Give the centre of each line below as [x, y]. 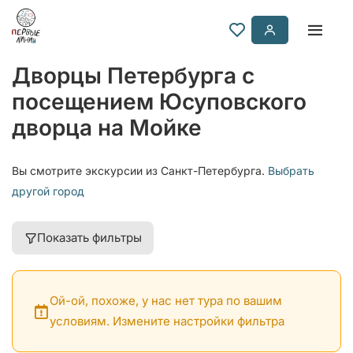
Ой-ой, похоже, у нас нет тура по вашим [166, 301]
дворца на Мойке [107, 128]
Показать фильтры [89, 238]
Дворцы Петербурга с [133, 76]
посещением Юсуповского [159, 102]
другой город [48, 191]
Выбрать [291, 171]
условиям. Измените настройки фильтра [167, 321]
